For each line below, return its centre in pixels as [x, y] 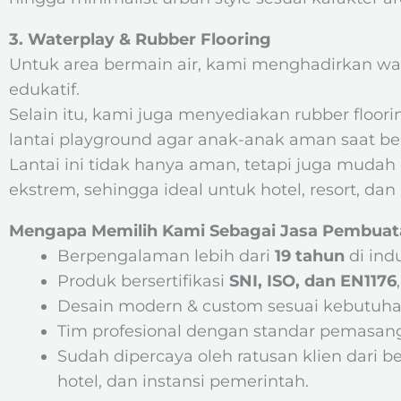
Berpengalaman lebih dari [166, 256]
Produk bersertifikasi [143, 281]
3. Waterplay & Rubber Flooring [140, 39]
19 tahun [310, 256]
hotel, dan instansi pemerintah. [183, 381]
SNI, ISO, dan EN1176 [313, 281]
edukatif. [44, 90]
